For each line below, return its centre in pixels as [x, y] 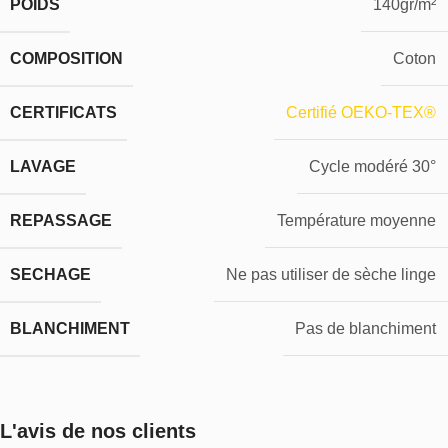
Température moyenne [356, 221]
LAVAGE [43, 166]
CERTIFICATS [63, 112]
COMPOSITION [66, 58]
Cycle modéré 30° [372, 167]
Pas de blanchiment [365, 329]
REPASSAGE [61, 220]
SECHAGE [50, 274]
